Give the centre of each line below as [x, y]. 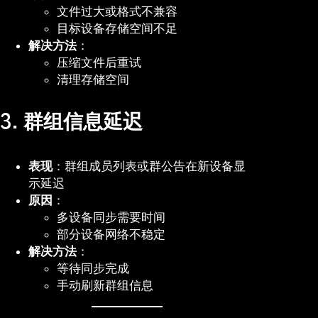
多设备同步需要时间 [111, 218]
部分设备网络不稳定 [111, 235]
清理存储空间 [93, 80]
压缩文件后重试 [99, 63]
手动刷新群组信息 [105, 286]
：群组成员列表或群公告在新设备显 [149, 166]
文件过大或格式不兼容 [117, 12]
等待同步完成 [93, 269]
